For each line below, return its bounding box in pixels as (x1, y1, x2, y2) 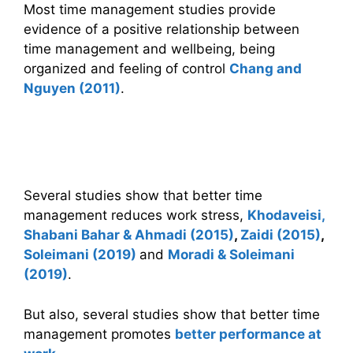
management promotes (24, 325, 175, 342)
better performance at (175, 325, 321, 342)
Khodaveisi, (247, 207, 325, 224)
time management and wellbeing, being (24, 40, 275, 57)
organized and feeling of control (24, 60, 229, 76)
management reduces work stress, (24, 207, 247, 224)
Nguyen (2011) (24, 80, 121, 96)
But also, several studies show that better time (24, 306, 320, 322)
